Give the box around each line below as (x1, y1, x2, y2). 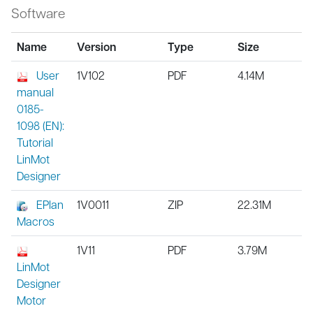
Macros (17, 214, 54, 228)
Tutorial (17, 135, 53, 150)
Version (77, 39, 116, 54)
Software (11, 3, 65, 22)
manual (17, 85, 54, 99)
